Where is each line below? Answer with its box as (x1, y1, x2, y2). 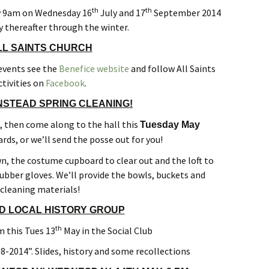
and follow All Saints (128, 62, 216, 74)
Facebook (45, 77, 85, 89)
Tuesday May (140, 119, 200, 130)
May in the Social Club (61, 225, 153, 237)
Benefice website (58, 62, 129, 74)
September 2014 (151, 7, 221, 19)
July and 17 (98, 7, 145, 19)
